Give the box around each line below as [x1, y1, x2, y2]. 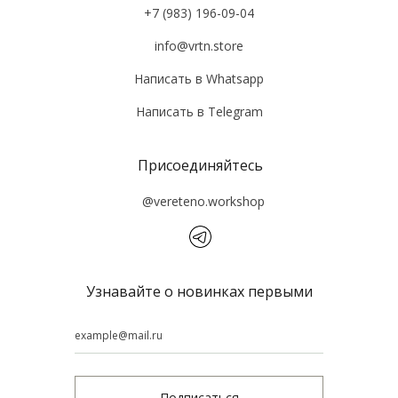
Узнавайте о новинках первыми [85, 281, 313, 301]
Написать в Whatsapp [134, 69, 264, 87]
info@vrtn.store [155, 36, 243, 54]
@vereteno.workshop [142, 192, 265, 210]
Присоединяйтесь [137, 155, 263, 175]
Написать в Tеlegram [135, 102, 263, 120]
